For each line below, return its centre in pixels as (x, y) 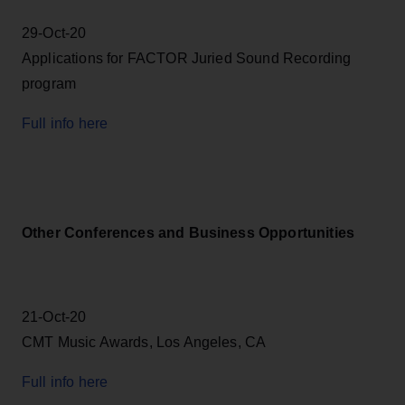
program (49, 83)
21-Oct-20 (54, 317)
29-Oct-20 (54, 33)
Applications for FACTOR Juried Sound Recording (187, 58)
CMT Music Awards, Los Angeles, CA (144, 343)
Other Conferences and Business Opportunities (188, 232)
